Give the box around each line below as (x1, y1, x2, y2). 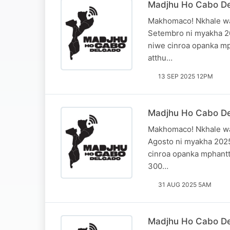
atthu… (148, 52, 172, 63)
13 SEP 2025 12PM (158, 72, 213, 80)
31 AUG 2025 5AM (158, 180, 212, 188)
